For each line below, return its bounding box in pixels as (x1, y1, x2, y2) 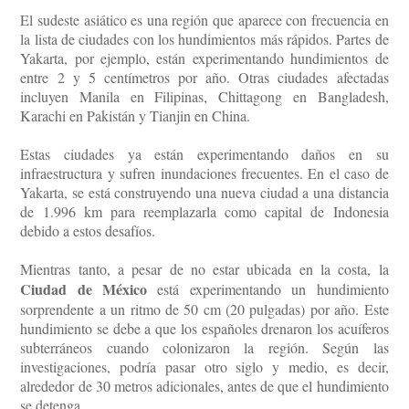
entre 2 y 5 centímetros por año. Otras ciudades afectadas (20, 67, 389, 87)
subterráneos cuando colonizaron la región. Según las (20, 337, 389, 357)
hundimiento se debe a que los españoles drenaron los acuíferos (20, 318, 389, 338)
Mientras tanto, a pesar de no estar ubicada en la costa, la (20, 258, 389, 278)
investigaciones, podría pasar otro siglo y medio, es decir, (20, 356, 389, 376)
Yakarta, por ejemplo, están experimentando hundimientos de (20, 47, 389, 68)
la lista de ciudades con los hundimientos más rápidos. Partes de (20, 28, 389, 48)
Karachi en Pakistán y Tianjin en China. (20, 105, 251, 125)
